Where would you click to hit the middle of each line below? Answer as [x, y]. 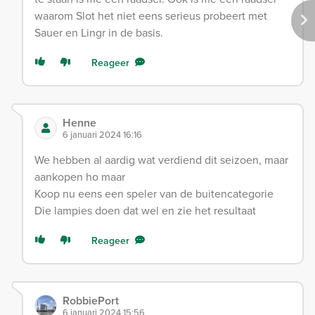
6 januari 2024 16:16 [102, 134]
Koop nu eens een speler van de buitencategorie [154, 193]
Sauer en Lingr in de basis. [99, 32]
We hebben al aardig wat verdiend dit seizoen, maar [161, 159]
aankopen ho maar [80, 176]
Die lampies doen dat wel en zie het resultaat [145, 210]
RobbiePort [91, 300]
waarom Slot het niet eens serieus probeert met [151, 15]
